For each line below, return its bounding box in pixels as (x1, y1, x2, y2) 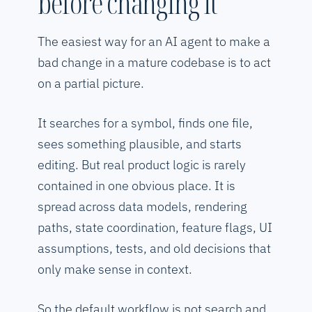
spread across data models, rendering (38, 198, 247, 215)
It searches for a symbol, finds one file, (38, 115, 253, 132)
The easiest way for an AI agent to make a (38, 33, 270, 50)
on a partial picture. (38, 75, 144, 92)
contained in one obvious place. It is (38, 178, 235, 194)
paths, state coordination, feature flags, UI (38, 219, 272, 236)
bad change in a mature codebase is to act (38, 54, 271, 71)
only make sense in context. (38, 261, 192, 278)
